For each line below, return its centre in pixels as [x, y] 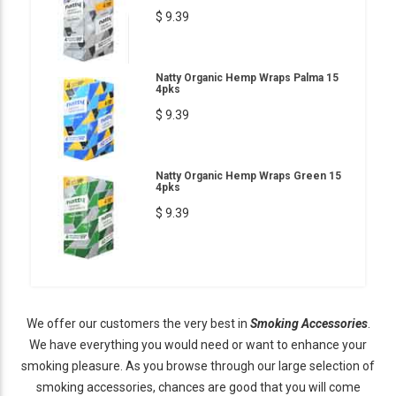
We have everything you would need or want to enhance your [198, 344]
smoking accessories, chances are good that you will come [198, 387]
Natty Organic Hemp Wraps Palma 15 [247, 77]
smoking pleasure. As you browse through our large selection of [198, 366]
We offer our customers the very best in [138, 323]
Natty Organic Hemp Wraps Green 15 [248, 175]
